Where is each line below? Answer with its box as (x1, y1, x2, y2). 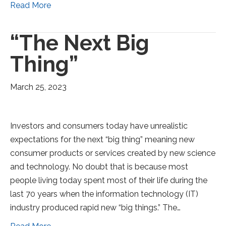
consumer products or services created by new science (10, 148, 215, 158)
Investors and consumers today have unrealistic (10, 121, 188, 131)
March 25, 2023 (10, 82, 67, 92)
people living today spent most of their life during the (10, 176, 207, 186)
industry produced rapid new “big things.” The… (10, 203, 181, 213)
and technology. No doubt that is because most (10, 162, 188, 172)
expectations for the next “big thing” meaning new (10, 135, 195, 145)
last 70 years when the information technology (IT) (10, 189, 198, 199)
